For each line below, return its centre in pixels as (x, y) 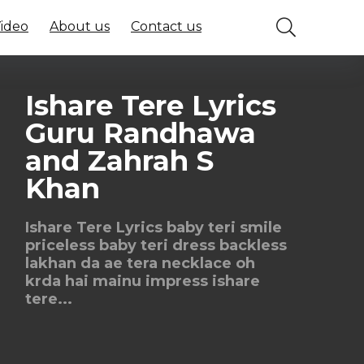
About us (80, 26)
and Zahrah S (119, 161)
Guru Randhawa (141, 133)
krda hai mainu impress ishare (143, 281)
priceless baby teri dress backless (156, 245)
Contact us (166, 26)
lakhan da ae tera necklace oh (140, 263)
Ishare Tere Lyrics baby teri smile (154, 227)
